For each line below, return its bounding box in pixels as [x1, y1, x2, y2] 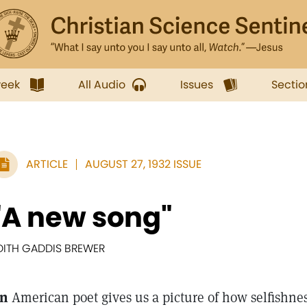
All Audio [78, 77, 125, 93]
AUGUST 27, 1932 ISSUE [85, 156, 201, 172]
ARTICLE [26, 156, 68, 172]
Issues [180, 77, 213, 93]
